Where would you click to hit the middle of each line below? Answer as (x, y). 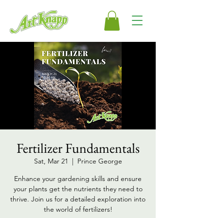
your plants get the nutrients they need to (78, 189)
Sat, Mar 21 (51, 161)
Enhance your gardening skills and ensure (78, 178)
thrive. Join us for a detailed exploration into (78, 199)
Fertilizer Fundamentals (78, 148)
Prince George (100, 161)
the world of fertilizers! (78, 209)
